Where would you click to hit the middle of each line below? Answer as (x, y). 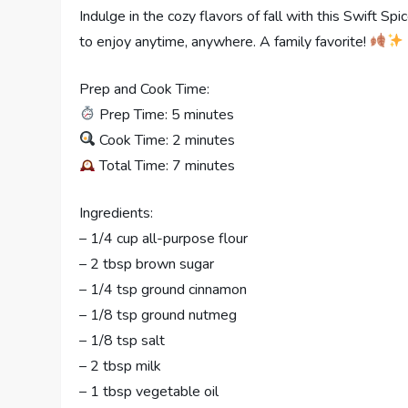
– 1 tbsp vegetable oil (149, 391)
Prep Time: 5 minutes (165, 114)
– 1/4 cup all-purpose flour (164, 238)
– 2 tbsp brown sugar (147, 264)
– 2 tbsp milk (121, 366)
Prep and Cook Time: (145, 89)
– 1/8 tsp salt (122, 340)
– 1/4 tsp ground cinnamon (163, 289)
